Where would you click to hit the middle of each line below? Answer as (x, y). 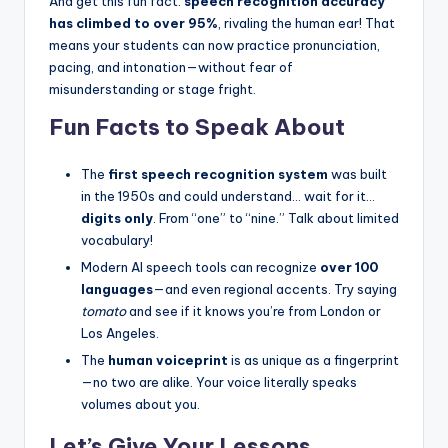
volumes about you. (140, 404)
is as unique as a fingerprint (313, 360)
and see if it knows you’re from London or (253, 311)
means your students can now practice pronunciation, (214, 45)
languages (117, 289)
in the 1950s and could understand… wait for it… (228, 196)
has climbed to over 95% (133, 23)
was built (357, 174)
